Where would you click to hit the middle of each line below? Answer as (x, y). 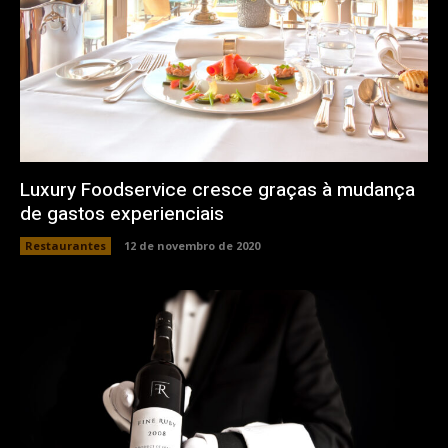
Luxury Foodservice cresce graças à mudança (217, 189)
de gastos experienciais (122, 213)
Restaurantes (65, 245)
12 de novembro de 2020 (192, 245)
